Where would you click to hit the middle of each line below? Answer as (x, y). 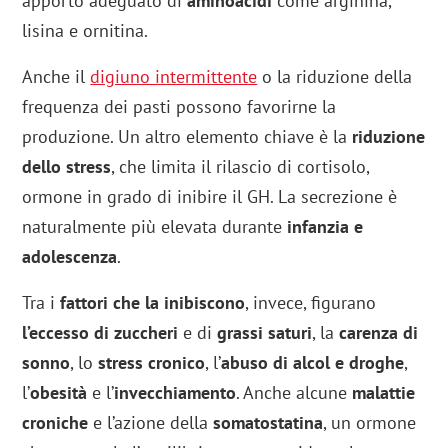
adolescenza (70, 256)
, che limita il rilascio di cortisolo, (240, 166)
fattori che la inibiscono (153, 302)
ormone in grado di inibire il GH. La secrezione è (210, 196)
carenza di (379, 332)
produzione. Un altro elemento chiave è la (187, 136)
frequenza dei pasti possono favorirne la (179, 106)
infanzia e (325, 226)
